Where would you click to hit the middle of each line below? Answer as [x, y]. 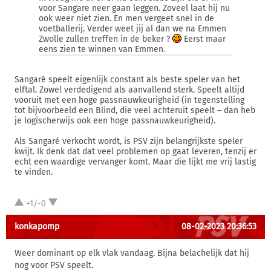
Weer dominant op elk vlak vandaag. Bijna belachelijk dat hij [132, 253]
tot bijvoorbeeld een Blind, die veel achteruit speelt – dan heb [135, 110]
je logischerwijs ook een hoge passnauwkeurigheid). [115, 121]
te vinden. [34, 172]
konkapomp [37, 227]
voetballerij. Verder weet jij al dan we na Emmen [132, 29]
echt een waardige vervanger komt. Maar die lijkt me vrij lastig [135, 162]
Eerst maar [204, 39]
